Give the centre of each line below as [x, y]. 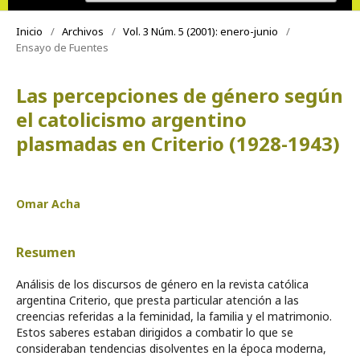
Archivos [83, 31]
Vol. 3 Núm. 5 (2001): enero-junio [200, 31]
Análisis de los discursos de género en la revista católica [162, 284]
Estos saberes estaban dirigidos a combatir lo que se [155, 332]
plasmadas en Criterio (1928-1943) [178, 143]
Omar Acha [48, 203]
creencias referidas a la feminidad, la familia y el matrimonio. [174, 316]
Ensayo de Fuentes [62, 47]
